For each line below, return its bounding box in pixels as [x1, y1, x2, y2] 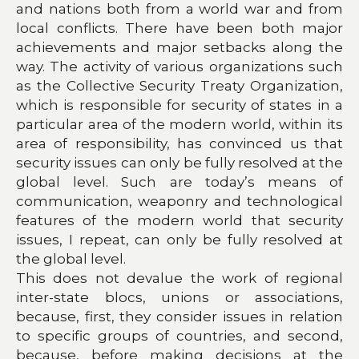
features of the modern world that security [16, 212, 343, 228]
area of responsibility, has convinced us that [16, 135, 343, 151]
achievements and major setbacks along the [16, 38, 343, 55]
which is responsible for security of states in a [16, 96, 343, 113]
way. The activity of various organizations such [16, 58, 343, 75]
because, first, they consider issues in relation [16, 308, 343, 325]
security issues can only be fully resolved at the [16, 154, 343, 171]
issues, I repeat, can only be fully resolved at [16, 231, 343, 248]
